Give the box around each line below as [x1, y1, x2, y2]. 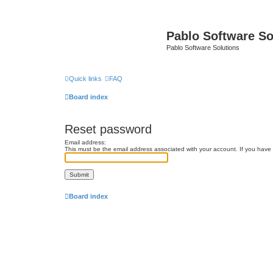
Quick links [69, 74, 102, 82]
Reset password [65, 122, 152, 136]
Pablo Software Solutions [166, 44, 239, 51]
